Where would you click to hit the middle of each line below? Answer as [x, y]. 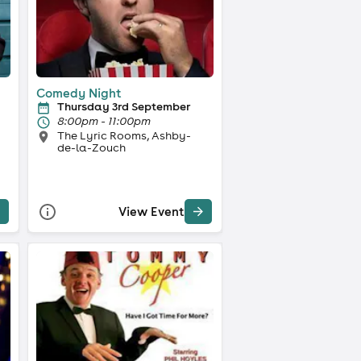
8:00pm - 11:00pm [104, 120]
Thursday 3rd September [123, 106]
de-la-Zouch [91, 147]
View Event [151, 212]
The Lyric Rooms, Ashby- [124, 135]
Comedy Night [79, 93]
